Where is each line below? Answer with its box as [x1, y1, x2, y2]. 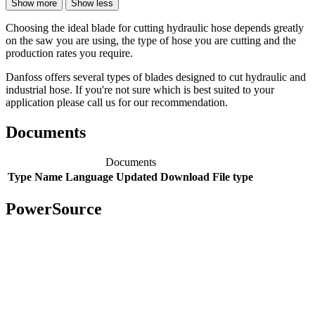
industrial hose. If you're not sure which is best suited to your [6, 84, 274, 96]
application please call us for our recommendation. [6, 96, 228, 109]
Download [160, 171, 210, 184]
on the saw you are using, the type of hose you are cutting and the [6, 34, 296, 47]
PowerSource [6, 199, 102, 218]
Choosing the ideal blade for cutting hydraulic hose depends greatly [6, 22, 304, 34]
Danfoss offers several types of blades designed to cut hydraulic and [6, 71, 306, 84]
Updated [116, 171, 157, 184]
